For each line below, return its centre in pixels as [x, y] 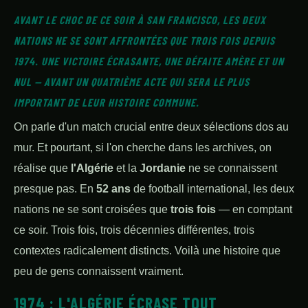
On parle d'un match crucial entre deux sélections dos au [151, 127]
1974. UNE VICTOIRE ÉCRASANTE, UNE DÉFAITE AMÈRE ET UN [149, 61]
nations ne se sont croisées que [92, 209]
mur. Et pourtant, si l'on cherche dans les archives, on [143, 147]
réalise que [42, 168]
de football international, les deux [212, 189]
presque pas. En [55, 189]
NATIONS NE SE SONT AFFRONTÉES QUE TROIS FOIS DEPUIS [144, 40]
